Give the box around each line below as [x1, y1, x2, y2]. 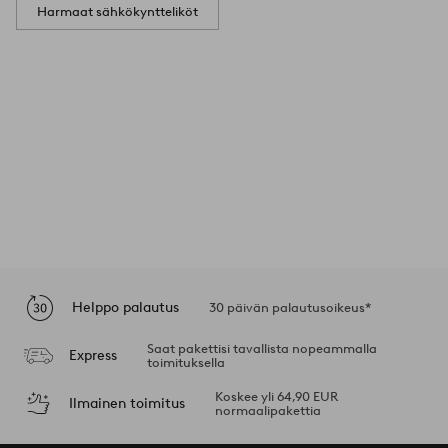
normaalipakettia [214, 403, 321, 419]
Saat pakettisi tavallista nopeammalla [146, 341, 377, 357]
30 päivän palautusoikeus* [209, 300, 371, 316]
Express [68, 346, 117, 364]
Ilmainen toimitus [68, 394, 185, 412]
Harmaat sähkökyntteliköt [37, 4, 198, 20]
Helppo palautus [72, 298, 179, 316]
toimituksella [146, 355, 225, 371]
